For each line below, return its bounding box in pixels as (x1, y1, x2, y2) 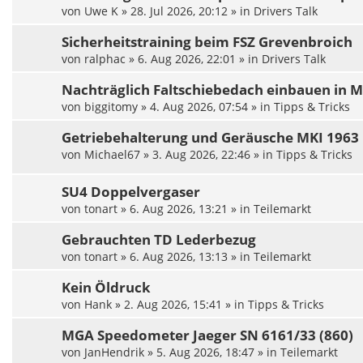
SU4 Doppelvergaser (62, 182, 200, 202)
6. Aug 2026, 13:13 (130, 249, 228, 265)
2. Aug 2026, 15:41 (124, 297, 222, 313)
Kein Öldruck (62, 278, 151, 297)
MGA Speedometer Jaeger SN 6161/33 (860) (62, 326, 353, 345)
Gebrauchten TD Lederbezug (62, 230, 256, 250)
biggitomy (84, 99, 138, 115)
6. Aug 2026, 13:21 (130, 201, 228, 217)
